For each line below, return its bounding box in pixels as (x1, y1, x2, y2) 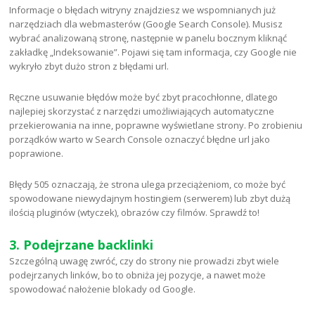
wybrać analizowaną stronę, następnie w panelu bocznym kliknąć (9, 32, 288, 45)
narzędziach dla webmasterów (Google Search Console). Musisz (9, 18, 283, 31)
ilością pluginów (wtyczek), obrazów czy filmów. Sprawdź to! (9, 206, 260, 219)
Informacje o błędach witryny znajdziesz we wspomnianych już (9, 4, 276, 17)
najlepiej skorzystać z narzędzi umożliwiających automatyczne (9, 105, 275, 118)
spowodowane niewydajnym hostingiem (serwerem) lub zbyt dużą (9, 192, 291, 205)
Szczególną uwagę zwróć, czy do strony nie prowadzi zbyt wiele (9, 255, 280, 268)
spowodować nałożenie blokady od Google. (9, 283, 196, 296)
